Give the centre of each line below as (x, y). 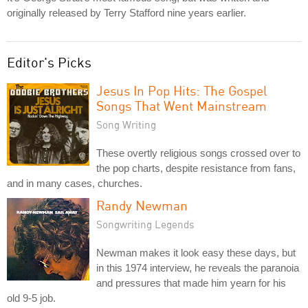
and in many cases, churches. (75, 183)
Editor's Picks (49, 62)
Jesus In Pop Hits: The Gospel (182, 90)
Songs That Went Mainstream (181, 105)
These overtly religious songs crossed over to (198, 153)
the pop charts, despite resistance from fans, (196, 168)
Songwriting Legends (145, 224)
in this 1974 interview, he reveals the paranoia (198, 267)
